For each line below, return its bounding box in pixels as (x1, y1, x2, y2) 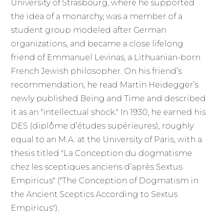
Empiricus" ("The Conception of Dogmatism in (11, 175, 199, 185)
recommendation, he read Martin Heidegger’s (11, 80, 199, 89)
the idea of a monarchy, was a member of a (11, 11, 183, 21)
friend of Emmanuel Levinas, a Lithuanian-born (11, 52, 201, 62)
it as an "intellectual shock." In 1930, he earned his (11, 107, 206, 117)
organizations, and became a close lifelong (11, 39, 184, 48)
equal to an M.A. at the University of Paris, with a (11, 134, 202, 144)
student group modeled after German (11, 25, 167, 35)
